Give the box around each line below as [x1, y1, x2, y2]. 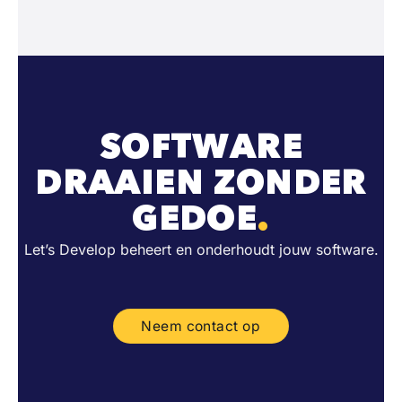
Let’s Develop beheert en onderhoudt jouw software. [23, 240, 379, 258]
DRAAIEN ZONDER [35, 160, 367, 203]
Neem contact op [141, 318, 261, 336]
